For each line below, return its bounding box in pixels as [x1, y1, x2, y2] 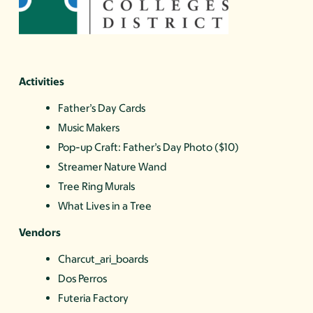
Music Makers [58, 121, 120, 135]
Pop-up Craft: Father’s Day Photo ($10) [58, 140, 240, 154]
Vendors [19, 226, 61, 240]
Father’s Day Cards [58, 101, 146, 115]
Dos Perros [58, 272, 108, 286]
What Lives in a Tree [58, 199, 152, 213]
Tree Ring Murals [58, 180, 136, 194]
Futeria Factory [58, 291, 129, 305]
